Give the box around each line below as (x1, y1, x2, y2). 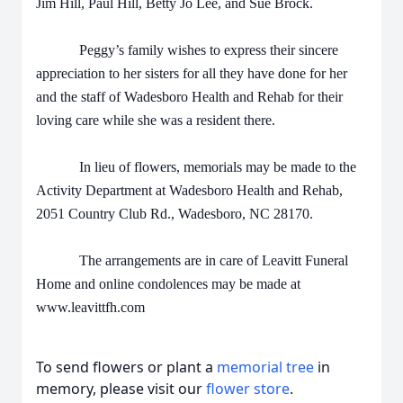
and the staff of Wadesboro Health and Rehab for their (36, 89, 343, 104)
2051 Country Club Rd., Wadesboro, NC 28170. (36, 206, 313, 221)
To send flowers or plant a (36, 357, 217, 377)
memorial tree (217, 357, 314, 377)
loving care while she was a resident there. (36, 112, 275, 128)
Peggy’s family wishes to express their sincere (36, 42, 338, 58)
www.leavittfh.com (36, 300, 145, 315)
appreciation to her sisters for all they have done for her (36, 66, 347, 81)
